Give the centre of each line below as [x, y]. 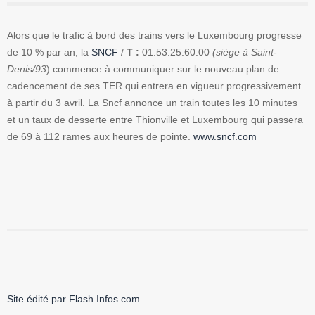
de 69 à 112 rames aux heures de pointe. [100, 137]
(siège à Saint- [245, 52]
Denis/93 [27, 69]
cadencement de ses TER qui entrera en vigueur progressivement [154, 86]
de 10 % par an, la [49, 52]
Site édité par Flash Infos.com [73, 299]
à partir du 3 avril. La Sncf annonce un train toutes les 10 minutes [152, 103]
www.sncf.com [225, 137]
